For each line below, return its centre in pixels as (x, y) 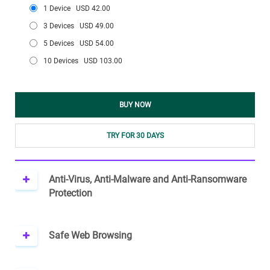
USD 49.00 (97, 26)
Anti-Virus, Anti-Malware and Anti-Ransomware (148, 179)
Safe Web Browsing (91, 235)
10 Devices (64, 61)
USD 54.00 (97, 43)
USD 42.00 (93, 8)
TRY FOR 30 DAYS (135, 135)
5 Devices (61, 43)
